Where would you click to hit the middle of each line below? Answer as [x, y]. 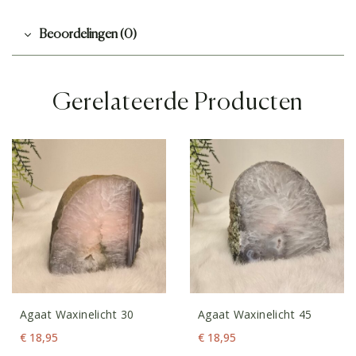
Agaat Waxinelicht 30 [77, 315]
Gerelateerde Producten [178, 104]
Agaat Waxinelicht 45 [255, 315]
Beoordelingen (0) [88, 35]
